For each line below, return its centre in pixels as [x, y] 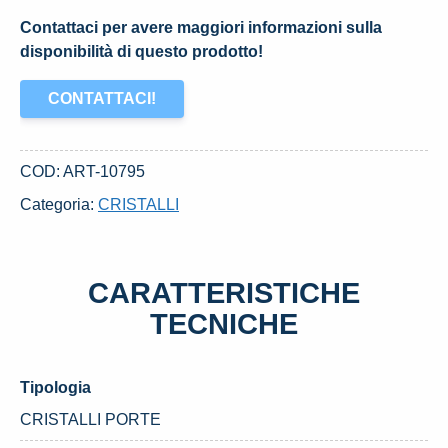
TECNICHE [224, 324]
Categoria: [59, 204]
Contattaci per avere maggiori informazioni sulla [201, 27]
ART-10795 [104, 171]
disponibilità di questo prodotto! [141, 51]
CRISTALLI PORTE [90, 419]
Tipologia [55, 387]
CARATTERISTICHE [224, 293]
